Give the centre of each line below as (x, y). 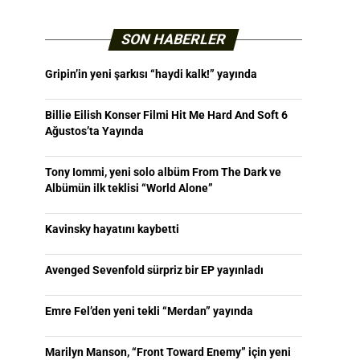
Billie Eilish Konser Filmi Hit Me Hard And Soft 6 (166, 115)
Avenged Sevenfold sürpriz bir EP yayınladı (154, 270)
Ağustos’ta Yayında (94, 131)
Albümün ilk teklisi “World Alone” (129, 188)
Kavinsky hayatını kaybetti (112, 229)
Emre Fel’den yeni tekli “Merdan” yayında (149, 311)
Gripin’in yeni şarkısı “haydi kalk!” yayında (151, 74)
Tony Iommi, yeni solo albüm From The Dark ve (163, 172)
